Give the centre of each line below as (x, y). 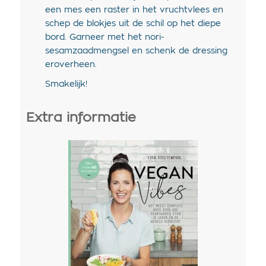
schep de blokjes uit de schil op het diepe (133, 24)
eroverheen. (71, 65)
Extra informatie (81, 118)
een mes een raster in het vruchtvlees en (134, 10)
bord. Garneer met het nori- (104, 38)
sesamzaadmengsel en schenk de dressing (136, 51)
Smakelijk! (66, 85)
